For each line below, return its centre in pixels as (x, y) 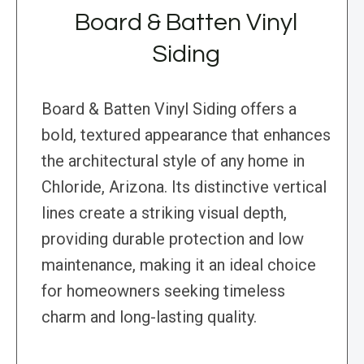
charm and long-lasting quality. (149, 317)
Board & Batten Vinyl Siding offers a (169, 109)
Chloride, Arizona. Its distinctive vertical (184, 187)
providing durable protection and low (173, 239)
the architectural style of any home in (173, 161)
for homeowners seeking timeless (163, 291)
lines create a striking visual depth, (164, 213)
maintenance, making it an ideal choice (179, 265)
